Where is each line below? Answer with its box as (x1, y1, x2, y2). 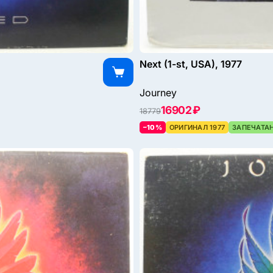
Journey (140, 87, 177, 99)
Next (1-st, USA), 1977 (140, 58, 242, 71)
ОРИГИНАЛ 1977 (169, 123, 225, 132)
